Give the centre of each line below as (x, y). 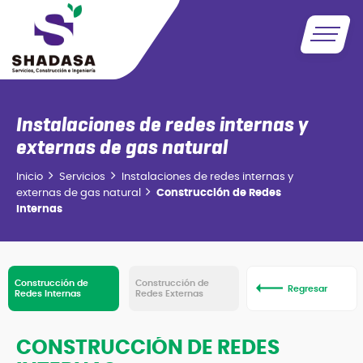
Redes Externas (169, 294)
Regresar (308, 288)
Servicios (82, 177)
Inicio (30, 177)
